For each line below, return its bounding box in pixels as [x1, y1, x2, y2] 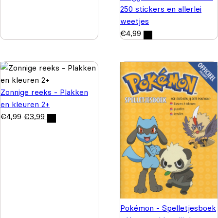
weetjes [120, 16, 149, 26]
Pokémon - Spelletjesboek [120, 203, 216, 213]
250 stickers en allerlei [120, 4, 201, 14]
